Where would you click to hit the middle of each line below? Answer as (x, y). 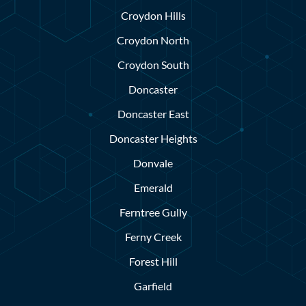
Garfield (153, 286)
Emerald (153, 188)
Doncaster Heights (153, 139)
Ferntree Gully (153, 212)
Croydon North (153, 40)
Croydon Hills (153, 16)
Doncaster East (153, 114)
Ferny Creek (153, 237)
